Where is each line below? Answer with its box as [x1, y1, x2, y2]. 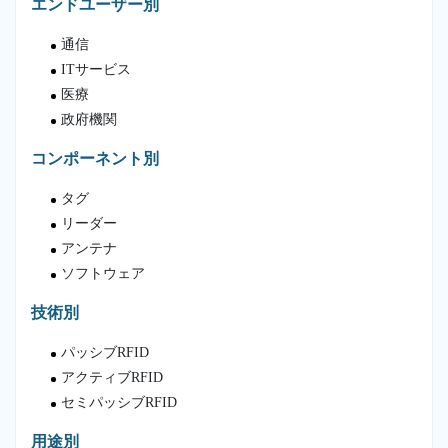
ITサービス [61, 61, 131, 77]
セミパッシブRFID [61, 394, 177, 410]
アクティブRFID [61, 369, 163, 385]
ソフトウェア [61, 265, 145, 281]
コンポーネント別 [31, 149, 159, 167]
